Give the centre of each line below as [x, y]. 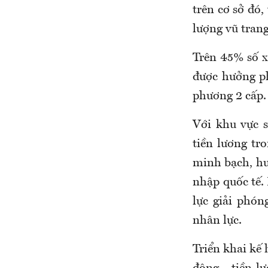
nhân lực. [217, 221]
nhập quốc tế [227, 183]
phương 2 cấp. [229, 97]
